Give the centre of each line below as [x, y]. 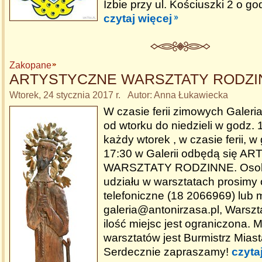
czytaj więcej [138, 18]
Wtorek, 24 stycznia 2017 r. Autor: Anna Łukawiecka [119, 95]
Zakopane [30, 65]
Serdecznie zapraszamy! [168, 252]
